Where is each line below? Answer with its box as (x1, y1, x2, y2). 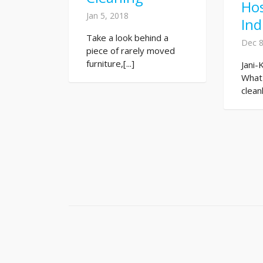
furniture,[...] (86, 58, 134, 70)
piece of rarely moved (86, 45, 175, 57)
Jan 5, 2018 (86, 10, 129, 22)
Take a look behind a (86, 32, 168, 44)
